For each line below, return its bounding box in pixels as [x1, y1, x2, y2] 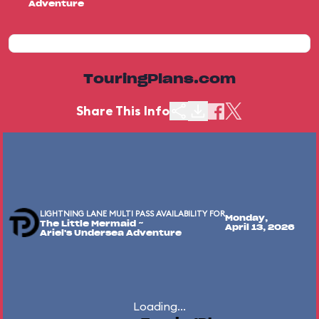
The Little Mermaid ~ [40, 220, 144, 228]
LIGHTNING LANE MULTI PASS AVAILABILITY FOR [40, 209, 225, 219]
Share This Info [76, 103, 169, 119]
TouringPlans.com [83, 73, 236, 86]
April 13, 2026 [225, 224, 295, 231]
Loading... [133, 299, 186, 313]
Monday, [225, 214, 268, 222]
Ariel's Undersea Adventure [40, 229, 182, 237]
